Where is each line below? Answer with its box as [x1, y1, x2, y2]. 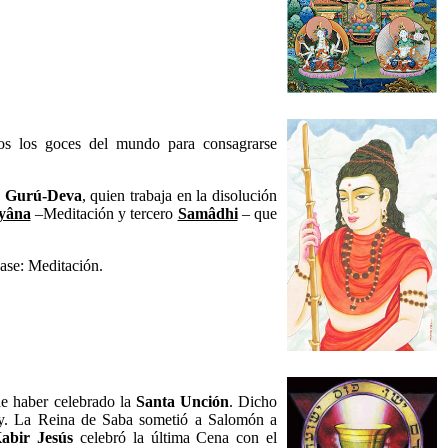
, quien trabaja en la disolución [81, 187, 278, 204]
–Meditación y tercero [30, 205, 178, 222]
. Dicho [228, 393, 278, 410]
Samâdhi [177, 205, 238, 222]
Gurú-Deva [4, 187, 82, 204]
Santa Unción [135, 393, 229, 410]
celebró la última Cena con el [73, 429, 278, 446]
